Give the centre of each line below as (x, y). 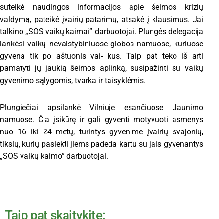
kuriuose (188, 44)
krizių (194, 7)
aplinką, (115, 68)
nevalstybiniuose (80, 44)
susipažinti (152, 68)
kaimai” (80, 32)
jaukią (58, 68)
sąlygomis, (55, 81)
